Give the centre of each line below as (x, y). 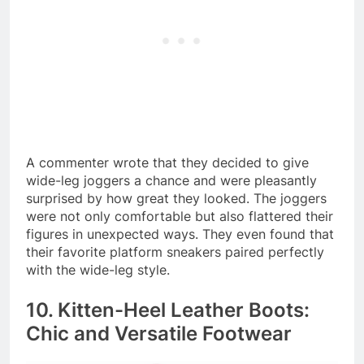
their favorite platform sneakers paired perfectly (175, 251)
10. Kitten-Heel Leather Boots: (168, 310)
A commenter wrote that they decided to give (167, 162)
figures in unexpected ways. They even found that (180, 234)
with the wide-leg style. (100, 269)
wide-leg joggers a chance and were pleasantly (171, 180)
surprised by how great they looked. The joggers (176, 198)
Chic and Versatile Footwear (159, 333)
